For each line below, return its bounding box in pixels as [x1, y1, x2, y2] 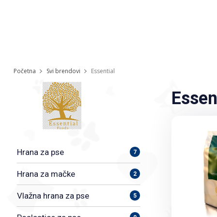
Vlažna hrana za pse [17, 191, 90, 201]
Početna [14, 67, 36, 75]
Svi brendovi [46, 67, 81, 75]
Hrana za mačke [17, 169, 76, 179]
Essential [91, 67, 115, 75]
